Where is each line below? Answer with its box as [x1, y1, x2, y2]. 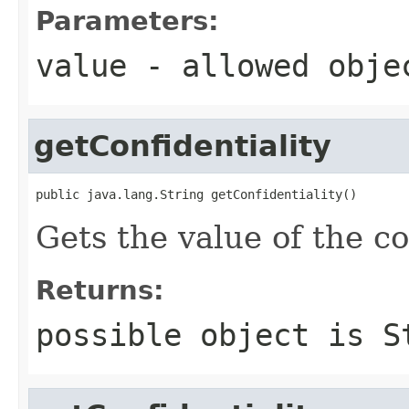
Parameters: [36, 5, 219, 37]
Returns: [36, 274, 164, 306]
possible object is [36, 316, 383, 353]
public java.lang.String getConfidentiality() [36, 186, 357, 202]
